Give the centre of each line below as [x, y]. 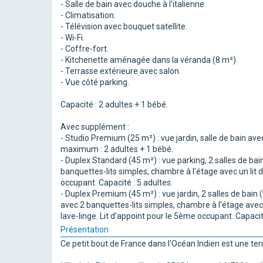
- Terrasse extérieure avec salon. [121, 71]
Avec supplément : [95, 127]
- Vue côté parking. [95, 82]
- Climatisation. [88, 15]
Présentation [85, 229]
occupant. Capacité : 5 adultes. [117, 182]
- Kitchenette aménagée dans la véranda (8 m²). [149, 60]
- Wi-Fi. [73, 37]
